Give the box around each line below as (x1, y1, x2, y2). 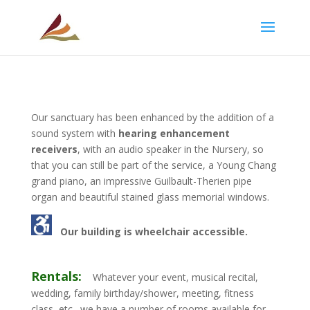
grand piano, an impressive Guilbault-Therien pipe (30, 174, 252, 188)
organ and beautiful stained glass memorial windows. (30, 190, 269, 203)
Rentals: (30, 268, 82, 284)
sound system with (30, 127, 116, 140)
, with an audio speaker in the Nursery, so (77, 143, 264, 156)
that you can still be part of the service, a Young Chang (30, 158, 276, 172)
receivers (30, 143, 77, 156)
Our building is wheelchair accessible (51, 225, 245, 238)
